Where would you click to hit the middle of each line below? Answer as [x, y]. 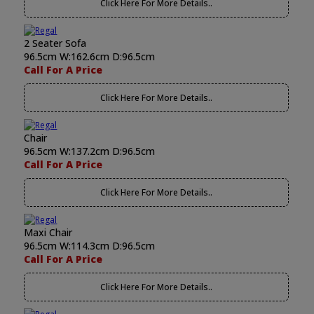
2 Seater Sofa [55, 43]
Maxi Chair [48, 232]
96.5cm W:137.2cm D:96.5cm [90, 151]
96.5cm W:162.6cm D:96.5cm [90, 56]
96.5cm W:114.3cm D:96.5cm [90, 246]
